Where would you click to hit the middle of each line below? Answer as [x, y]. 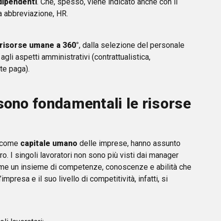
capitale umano [49, 143]
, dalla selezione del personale [132, 45]
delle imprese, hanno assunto [129, 143]
